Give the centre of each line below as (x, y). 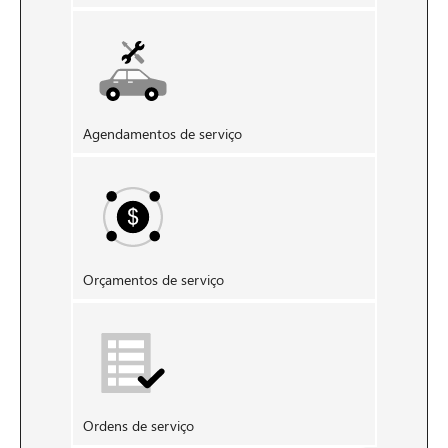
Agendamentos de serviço (162, 133)
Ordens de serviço (138, 425)
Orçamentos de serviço (153, 279)
